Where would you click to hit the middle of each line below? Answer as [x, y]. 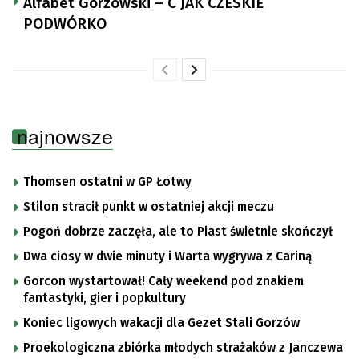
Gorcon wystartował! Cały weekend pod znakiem [163, 281]
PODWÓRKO [65, 23]
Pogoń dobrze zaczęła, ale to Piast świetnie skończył [178, 231]
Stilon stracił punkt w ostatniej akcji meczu [149, 206]
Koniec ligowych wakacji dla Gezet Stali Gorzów [161, 323]
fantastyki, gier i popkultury [105, 298]
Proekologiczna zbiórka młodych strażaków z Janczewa [183, 347]
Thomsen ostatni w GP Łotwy [107, 182]
